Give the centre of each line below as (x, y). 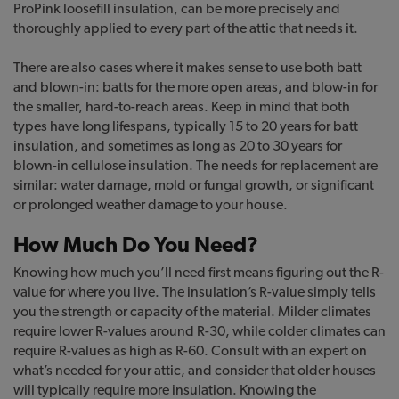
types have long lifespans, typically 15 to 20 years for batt (186, 126)
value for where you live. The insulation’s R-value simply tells (195, 292)
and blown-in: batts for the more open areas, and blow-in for (195, 87)
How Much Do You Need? (136, 245)
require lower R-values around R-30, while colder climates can (199, 331)
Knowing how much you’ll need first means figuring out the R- (199, 273)
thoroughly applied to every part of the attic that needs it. (186, 28)
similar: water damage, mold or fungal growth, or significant (194, 185)
